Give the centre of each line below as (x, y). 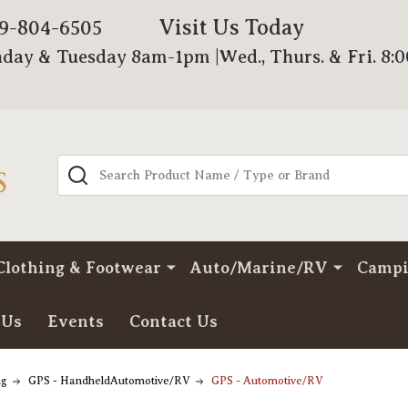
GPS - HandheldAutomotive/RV (109, 381)
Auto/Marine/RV (259, 268)
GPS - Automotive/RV (267, 381)
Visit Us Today (232, 27)
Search (82, 166)
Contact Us (173, 321)
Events (76, 321)
